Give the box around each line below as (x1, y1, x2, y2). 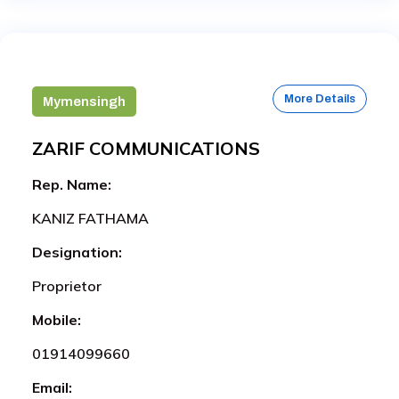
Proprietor (32, 276, 102, 295)
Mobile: (32, 310, 81, 329)
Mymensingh (43, 94, 126, 109)
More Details (284, 92, 355, 105)
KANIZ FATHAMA (32, 208, 149, 227)
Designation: (32, 242, 122, 261)
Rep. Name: (32, 175, 111, 193)
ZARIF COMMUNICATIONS (32, 136, 260, 159)
